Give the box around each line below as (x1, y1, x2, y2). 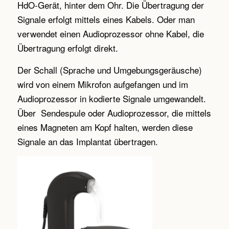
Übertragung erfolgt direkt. (17, 41, 118, 55)
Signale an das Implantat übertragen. (17, 134, 158, 148)
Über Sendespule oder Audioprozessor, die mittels (17, 106, 211, 119)
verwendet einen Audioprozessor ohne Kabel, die (17, 27, 204, 40)
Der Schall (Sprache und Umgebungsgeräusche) (17, 63, 202, 76)
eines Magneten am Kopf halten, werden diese (17, 120, 193, 133)
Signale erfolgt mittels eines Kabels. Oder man (17, 13, 195, 26)
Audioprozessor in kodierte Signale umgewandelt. (17, 91, 206, 105)
